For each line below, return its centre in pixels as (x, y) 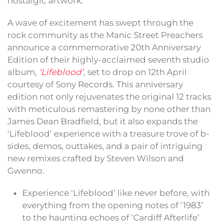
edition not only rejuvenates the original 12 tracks (109, 97)
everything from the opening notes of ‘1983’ (113, 205)
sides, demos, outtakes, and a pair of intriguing (105, 146)
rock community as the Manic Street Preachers (105, 35)
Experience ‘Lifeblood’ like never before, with (116, 193)
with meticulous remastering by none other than (109, 109)
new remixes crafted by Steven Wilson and (96, 159)
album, (23, 72)
